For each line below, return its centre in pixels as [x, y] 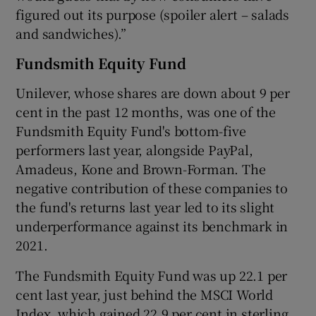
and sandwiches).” [71, 33]
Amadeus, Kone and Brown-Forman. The [141, 168]
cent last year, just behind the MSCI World [145, 294]
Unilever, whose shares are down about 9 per [153, 92]
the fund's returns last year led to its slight [145, 206]
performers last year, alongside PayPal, [134, 149]
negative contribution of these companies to [152, 187]
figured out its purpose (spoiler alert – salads [153, 14]
